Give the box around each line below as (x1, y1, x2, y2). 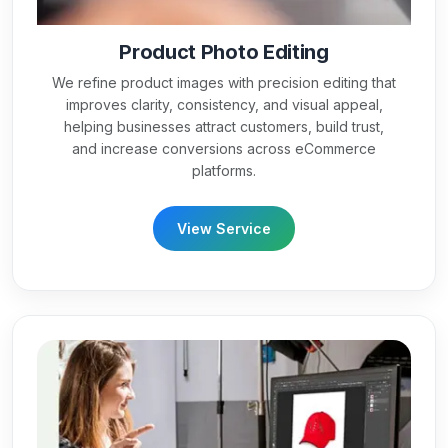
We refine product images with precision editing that (52, 73, 396, 91)
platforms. (192, 161, 256, 179)
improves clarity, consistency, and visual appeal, (65, 95, 383, 113)
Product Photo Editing (119, 39, 329, 64)
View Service (177, 219, 271, 237)
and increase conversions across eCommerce (72, 139, 376, 157)
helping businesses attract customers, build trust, (64, 117, 384, 135)
